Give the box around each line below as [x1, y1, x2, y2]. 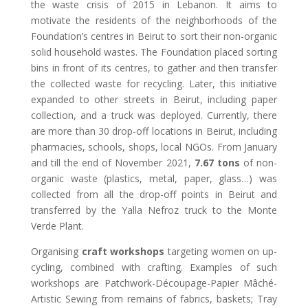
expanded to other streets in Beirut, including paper [30, 93, 278, 106]
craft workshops [81, 245, 165, 258]
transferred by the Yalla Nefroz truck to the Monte [30, 203, 278, 217]
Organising [30, 245, 82, 258]
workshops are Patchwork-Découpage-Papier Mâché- [30, 276, 278, 289]
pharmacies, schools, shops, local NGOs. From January [30, 140, 278, 153]
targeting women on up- [164, 245, 278, 258]
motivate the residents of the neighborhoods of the [30, 14, 278, 27]
